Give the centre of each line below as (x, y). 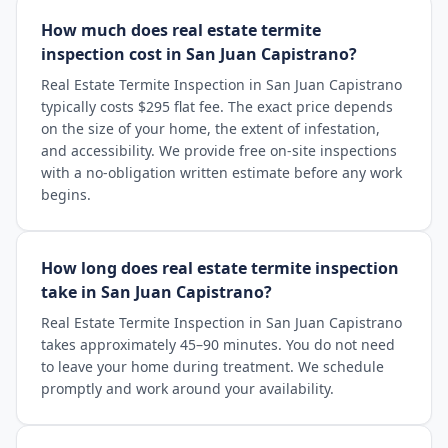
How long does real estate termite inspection (220, 268)
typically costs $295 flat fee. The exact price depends (217, 106)
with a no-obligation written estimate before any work (221, 172)
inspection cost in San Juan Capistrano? (199, 54)
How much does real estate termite (181, 30)
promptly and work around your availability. (187, 388)
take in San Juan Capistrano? (156, 292)
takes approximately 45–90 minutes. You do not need (218, 344)
